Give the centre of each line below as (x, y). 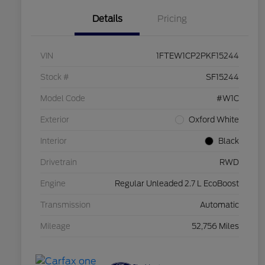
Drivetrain (59, 163)
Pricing (172, 19)
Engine (53, 184)
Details (107, 19)
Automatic (219, 205)
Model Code (63, 99)
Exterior (55, 120)
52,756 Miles (215, 227)
